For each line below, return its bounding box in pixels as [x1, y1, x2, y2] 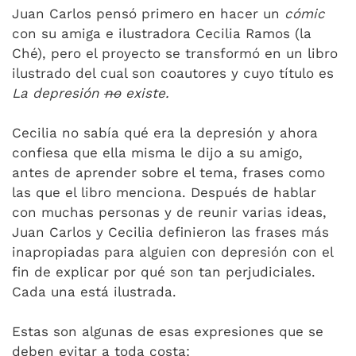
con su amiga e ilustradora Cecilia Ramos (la [12, 25, 311, 41]
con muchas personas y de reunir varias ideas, [12, 204, 327, 220]
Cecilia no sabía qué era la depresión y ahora [12, 125, 318, 141]
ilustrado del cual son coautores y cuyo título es [12, 65, 334, 81]
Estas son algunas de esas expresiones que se [12, 323, 323, 339]
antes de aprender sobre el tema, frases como [12, 164, 325, 180]
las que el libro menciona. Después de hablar [12, 184, 316, 200]
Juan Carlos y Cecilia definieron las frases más [12, 224, 329, 240]
